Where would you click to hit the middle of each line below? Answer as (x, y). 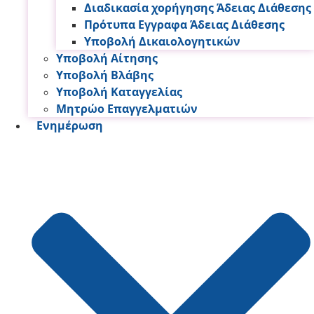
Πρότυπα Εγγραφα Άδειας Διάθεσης (184, 24)
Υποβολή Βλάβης (105, 75)
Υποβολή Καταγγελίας (119, 91)
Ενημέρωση (70, 125)
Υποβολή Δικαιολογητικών (162, 41)
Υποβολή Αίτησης (107, 58)
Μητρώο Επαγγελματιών (127, 108)
